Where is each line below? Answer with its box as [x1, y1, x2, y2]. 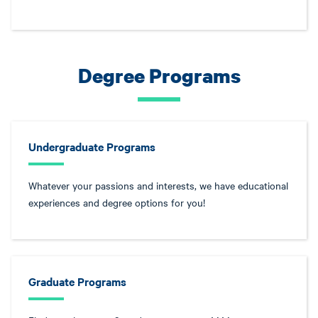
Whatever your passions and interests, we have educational [28, 178, 288, 193]
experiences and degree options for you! [28, 195, 205, 210]
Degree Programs [77, 62, 241, 89]
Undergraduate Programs [28, 138, 155, 155]
